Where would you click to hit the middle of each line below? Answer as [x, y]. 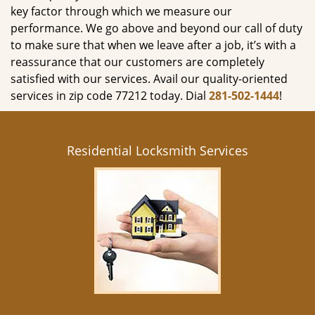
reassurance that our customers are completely [137, 62]
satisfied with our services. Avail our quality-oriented [149, 79]
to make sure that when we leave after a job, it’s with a [153, 45]
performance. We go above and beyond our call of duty [156, 28]
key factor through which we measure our [121, 11]
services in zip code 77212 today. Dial [110, 96]
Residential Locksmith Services [157, 150]
